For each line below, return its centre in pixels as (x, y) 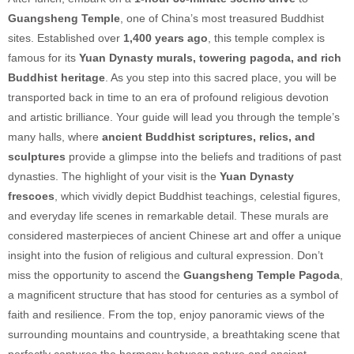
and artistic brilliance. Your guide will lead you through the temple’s (174, 117)
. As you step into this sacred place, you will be (221, 78)
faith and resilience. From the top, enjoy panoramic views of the (166, 315)
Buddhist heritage (56, 78)
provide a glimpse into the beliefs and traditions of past (203, 157)
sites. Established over (66, 38)
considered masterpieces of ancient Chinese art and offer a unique (175, 236)
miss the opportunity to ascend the (96, 275)
